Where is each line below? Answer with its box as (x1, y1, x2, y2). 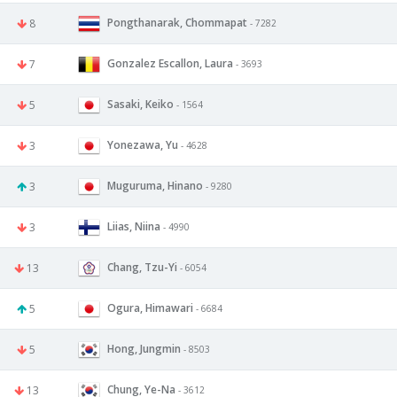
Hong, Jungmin (107, 340, 181, 356)
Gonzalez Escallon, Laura (107, 55, 233, 71)
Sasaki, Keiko (107, 96, 174, 112)
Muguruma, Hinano (107, 177, 203, 193)
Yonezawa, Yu (107, 136, 178, 152)
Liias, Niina (107, 218, 160, 234)
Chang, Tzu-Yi (107, 259, 177, 275)
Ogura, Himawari (107, 300, 193, 315)
